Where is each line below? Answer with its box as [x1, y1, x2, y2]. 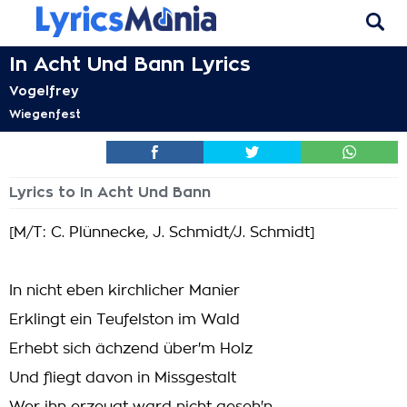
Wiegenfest [9, 109, 81, 120]
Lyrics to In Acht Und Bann [9, 185, 211, 200]
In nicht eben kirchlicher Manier [9, 283, 240, 298]
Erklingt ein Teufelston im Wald [9, 313, 240, 327]
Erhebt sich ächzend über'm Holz [9, 342, 253, 356]
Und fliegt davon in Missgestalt [9, 371, 236, 385]
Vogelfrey [9, 84, 79, 97]
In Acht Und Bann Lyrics [9, 55, 251, 74]
